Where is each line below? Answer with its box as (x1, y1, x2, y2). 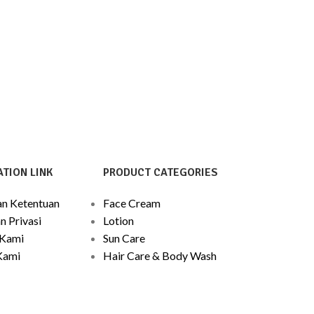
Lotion (103, 213, 135, 227)
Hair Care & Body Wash (103, 248, 217, 262)
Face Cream (103, 196, 161, 210)
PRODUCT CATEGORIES (103, 165, 219, 179)
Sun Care (103, 231, 146, 245)
